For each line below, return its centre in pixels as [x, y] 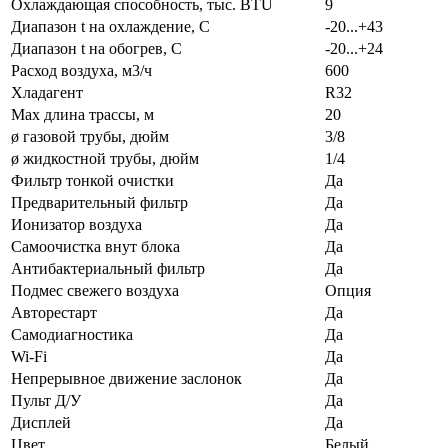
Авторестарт [54, 312]
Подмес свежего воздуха [95, 290]
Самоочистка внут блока [95, 246]
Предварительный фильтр [99, 202]
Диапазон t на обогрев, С [96, 48]
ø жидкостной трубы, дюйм [105, 158]
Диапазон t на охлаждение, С [110, 26]
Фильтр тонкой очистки [92, 180]
